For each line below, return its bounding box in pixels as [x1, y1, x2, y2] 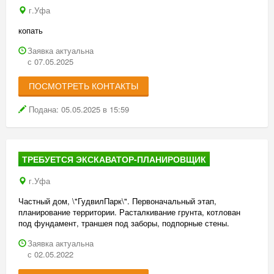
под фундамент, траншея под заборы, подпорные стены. [18, 217, 229, 229]
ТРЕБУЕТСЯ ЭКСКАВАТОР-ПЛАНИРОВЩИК [22, 153, 206, 165]
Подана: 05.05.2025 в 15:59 [26, 103, 129, 115]
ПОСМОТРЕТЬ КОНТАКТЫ [29, 80, 138, 92]
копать [18, 24, 43, 36]
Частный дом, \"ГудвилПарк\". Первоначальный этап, [18, 195, 217, 207]
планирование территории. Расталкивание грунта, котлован [18, 206, 240, 218]
